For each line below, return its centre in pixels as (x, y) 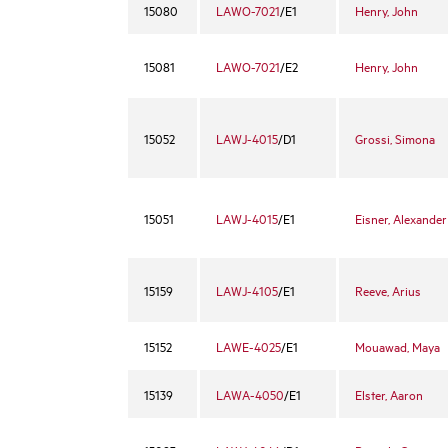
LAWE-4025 (248, 346)
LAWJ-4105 (247, 290)
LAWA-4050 (250, 394)
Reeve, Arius (388, 290)
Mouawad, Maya (397, 346)
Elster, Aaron (389, 394)
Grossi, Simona (395, 138)
